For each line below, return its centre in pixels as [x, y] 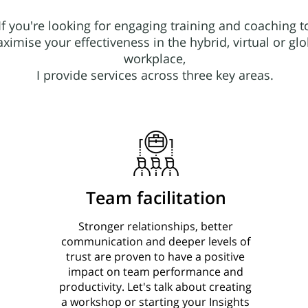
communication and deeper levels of [155, 241]
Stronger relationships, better [155, 226]
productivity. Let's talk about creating [156, 287]
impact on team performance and [155, 272]
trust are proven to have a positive [156, 256]
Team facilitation [156, 197]
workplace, [155, 58]
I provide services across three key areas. [155, 75]
